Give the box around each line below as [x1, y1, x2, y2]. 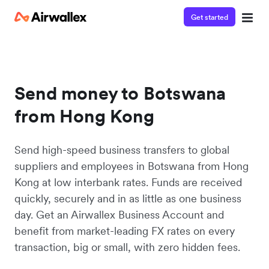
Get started [191, 12, 228, 22]
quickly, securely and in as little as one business [14, 192, 241, 205]
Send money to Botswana [14, 82, 226, 104]
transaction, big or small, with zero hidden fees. [14, 240, 240, 254]
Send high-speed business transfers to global [14, 143, 229, 157]
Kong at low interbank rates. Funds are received [14, 175, 242, 189]
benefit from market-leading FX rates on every [14, 224, 235, 238]
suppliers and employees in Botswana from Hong [14, 159, 249, 173]
